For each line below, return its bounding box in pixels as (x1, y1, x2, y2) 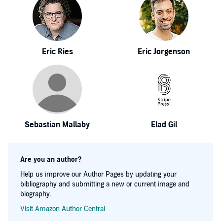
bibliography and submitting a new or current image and (20, 180, 189, 188)
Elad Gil (150, 120, 177, 130)
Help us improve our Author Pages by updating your (20, 170, 177, 179)
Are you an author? (20, 155, 81, 164)
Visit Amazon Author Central (20, 205, 105, 213)
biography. (20, 190, 51, 198)
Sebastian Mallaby (25, 120, 90, 130)
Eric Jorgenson (138, 47, 190, 57)
